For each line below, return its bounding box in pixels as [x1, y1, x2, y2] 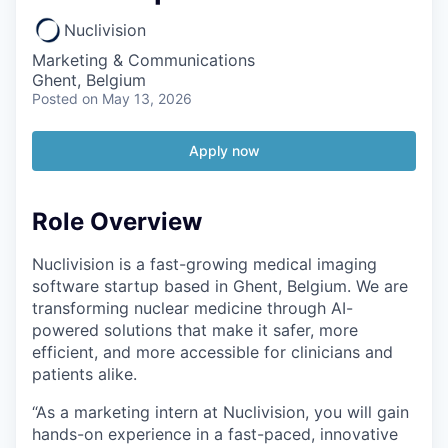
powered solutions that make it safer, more [32, 319, 358, 340]
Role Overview [32, 207, 202, 236]
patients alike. [32, 363, 137, 384]
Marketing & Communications [32, 50, 255, 70]
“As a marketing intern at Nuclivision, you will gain [32, 401, 409, 422]
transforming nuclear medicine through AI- [32, 297, 353, 318]
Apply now [188, 142, 260, 159]
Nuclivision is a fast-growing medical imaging [32, 253, 377, 274]
